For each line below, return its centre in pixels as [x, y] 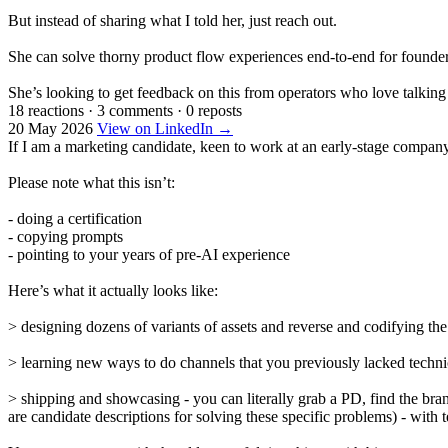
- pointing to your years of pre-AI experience [149, 254]
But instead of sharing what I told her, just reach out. [172, 20]
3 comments [135, 110]
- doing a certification [75, 218]
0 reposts [214, 110]
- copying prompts [65, 236]
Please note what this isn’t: [91, 182]
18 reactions [46, 110]
